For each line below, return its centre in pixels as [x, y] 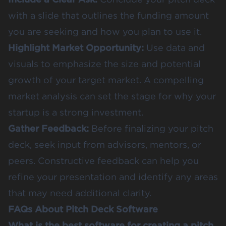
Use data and [174, 48]
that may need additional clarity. [80, 193]
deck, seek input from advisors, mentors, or [105, 145]
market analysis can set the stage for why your [112, 96]
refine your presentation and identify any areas [113, 177]
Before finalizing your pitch [151, 129]
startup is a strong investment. [76, 112]
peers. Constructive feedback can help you [103, 161]
